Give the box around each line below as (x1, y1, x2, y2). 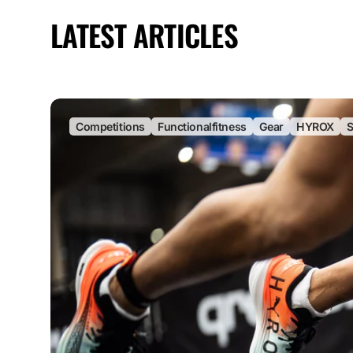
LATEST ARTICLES (50, 13, 238, 57)
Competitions (76, 119, 145, 133)
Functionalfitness (157, 119, 247, 133)
